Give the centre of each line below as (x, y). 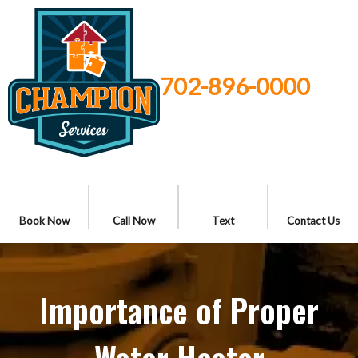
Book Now (44, 221)
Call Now (133, 221)
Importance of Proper (179, 310)
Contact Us (313, 221)
